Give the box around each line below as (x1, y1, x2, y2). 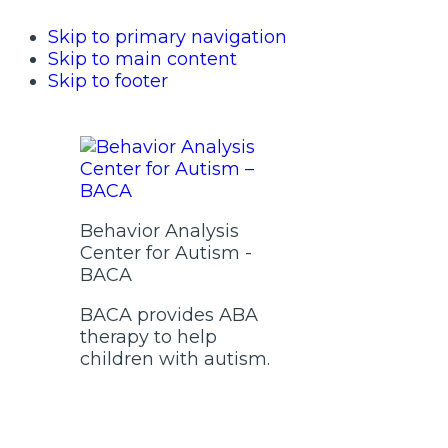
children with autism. (80, 348, 270, 370)
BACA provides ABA (80, 304, 258, 326)
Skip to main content (48, 48, 237, 70)
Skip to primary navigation (48, 26, 287, 48)
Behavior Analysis (80, 220, 239, 242)
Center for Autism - (80, 242, 252, 264)
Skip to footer (48, 70, 168, 92)
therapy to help (80, 326, 217, 348)
